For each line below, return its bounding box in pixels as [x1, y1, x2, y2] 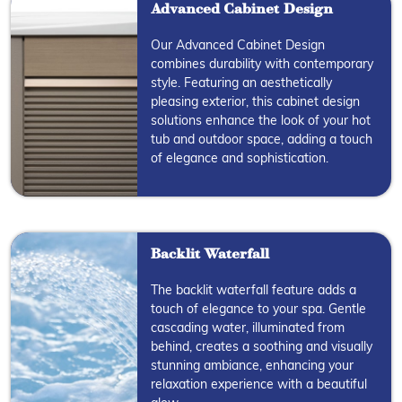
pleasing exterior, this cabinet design [151, 95, 361, 109]
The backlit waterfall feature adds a [151, 284, 357, 298]
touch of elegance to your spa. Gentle [151, 302, 367, 317]
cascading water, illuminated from [151, 321, 345, 336]
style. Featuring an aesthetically [151, 76, 333, 91]
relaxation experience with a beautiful [151, 378, 368, 392]
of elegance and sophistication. [151, 152, 329, 166]
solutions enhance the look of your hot [151, 114, 371, 128]
